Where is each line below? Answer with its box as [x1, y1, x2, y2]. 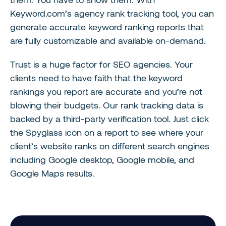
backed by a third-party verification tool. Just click [10, 113, 209, 125]
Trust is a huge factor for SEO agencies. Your [10, 59, 193, 70]
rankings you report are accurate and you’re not [10, 86, 202, 97]
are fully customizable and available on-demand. [10, 35, 206, 46]
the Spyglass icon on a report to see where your [10, 127, 203, 138]
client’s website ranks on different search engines [10, 140, 209, 152]
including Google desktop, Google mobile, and [10, 154, 194, 165]
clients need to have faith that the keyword [10, 72, 183, 84]
